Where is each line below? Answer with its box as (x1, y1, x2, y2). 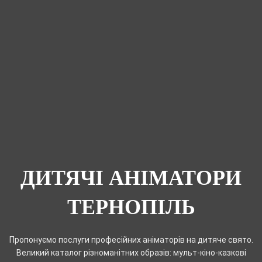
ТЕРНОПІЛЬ (67, 195, 195, 219)
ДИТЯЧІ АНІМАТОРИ (20, 166, 242, 189)
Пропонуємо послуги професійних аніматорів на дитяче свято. (9, 235, 253, 244)
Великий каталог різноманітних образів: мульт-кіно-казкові (16, 247, 246, 257)
